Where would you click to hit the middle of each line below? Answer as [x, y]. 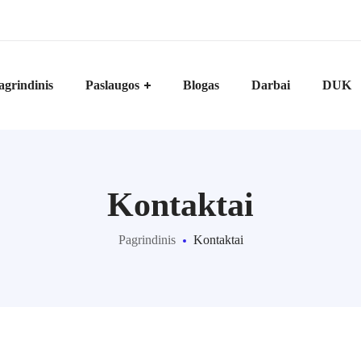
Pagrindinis [147, 240]
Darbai [270, 85]
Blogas [201, 85]
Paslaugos [112, 85]
